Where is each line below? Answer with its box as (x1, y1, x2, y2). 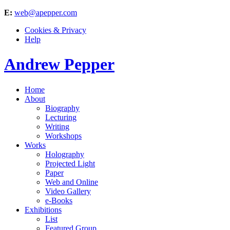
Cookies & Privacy (25, 26, 86, 34)
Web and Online (45, 177, 98, 186)
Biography (45, 103, 80, 112)
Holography (45, 149, 84, 159)
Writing (45, 122, 69, 131)
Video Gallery (45, 186, 91, 196)
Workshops (45, 131, 82, 140)
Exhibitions (25, 205, 62, 214)
